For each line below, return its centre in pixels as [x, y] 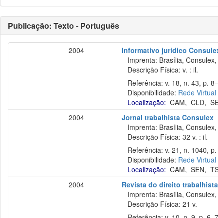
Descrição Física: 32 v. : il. [165, 137]
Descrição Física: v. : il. [160, 70]
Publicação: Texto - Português [64, 26]
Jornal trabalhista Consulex [168, 117]
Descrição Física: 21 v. [160, 204]
